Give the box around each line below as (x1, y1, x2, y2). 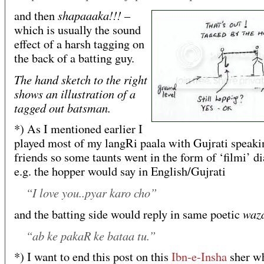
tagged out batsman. (14, 100, 111, 116)
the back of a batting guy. (14, 50, 134, 67)
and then (14, 8, 58, 24)
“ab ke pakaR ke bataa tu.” (26, 227, 156, 244)
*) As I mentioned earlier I (14, 121, 143, 137)
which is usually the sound (14, 22, 141, 38)
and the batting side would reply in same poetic (14, 206, 243, 223)
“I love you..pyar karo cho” (26, 184, 157, 201)
